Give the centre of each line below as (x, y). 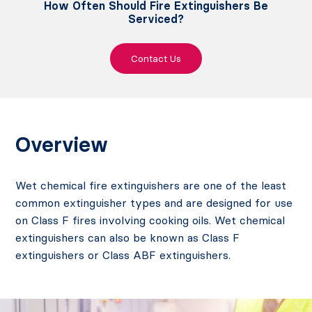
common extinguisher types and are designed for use (154, 203)
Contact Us (156, 59)
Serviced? (156, 19)
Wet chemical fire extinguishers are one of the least (151, 186)
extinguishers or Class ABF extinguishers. (123, 255)
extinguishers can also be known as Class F (128, 238)
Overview (62, 145)
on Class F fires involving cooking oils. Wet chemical (150, 220)
